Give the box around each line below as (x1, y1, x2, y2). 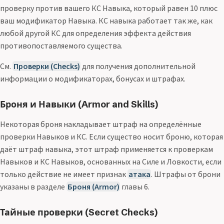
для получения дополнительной (80, 61, 196, 71)
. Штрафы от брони (151, 168, 221, 179)
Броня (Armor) (67, 181, 119, 191)
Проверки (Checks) (13, 61, 80, 71)
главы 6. (120, 181, 150, 191)
